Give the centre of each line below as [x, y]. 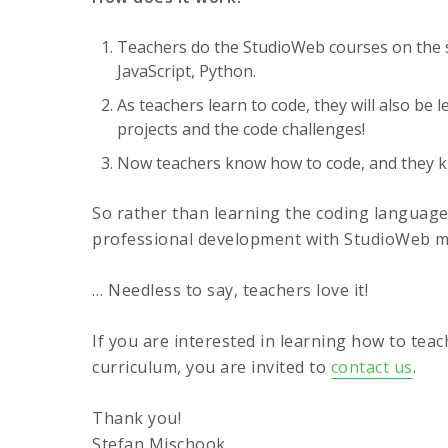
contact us [371, 367]
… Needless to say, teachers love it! [230, 290]
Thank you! [136, 418]
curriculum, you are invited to [211, 367]
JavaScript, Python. [186, 71]
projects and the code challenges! [241, 129]
